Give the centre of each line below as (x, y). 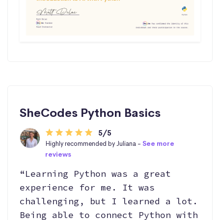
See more (158, 144)
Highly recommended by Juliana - (94, 144)
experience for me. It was (87, 187)
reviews (58, 154)
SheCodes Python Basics (90, 113)
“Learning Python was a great (95, 174)
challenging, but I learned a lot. (109, 201)
